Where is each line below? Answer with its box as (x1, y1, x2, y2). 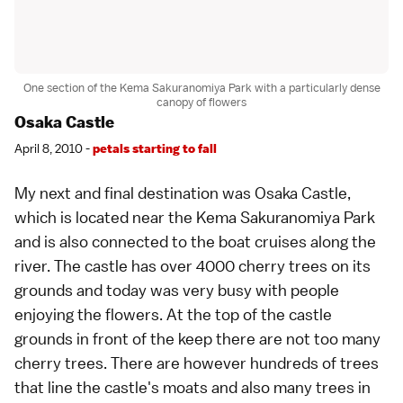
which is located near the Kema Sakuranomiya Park (14, 206, 375, 228)
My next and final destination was (14, 182, 255, 203)
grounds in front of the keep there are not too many (14, 327, 381, 349)
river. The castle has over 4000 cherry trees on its (14, 255, 371, 276)
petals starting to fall (93, 139, 217, 157)
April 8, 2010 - (14, 139, 93, 157)
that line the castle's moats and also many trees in (14, 376, 371, 398)
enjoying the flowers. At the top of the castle (14, 303, 332, 325)
